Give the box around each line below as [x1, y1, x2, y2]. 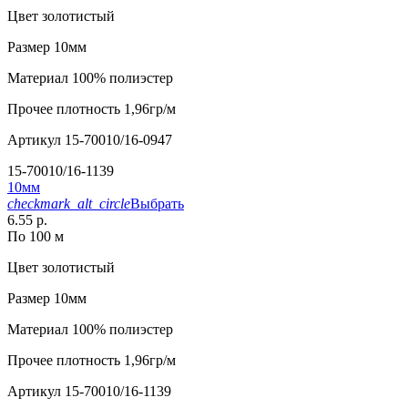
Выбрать [130, 196, 184, 212]
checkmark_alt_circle [7, 196, 130, 212]
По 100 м [7, 229, 64, 245]
